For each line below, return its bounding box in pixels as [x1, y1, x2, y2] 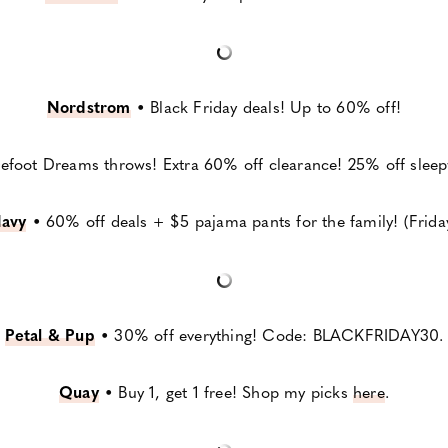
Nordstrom [46, 95, 131, 119]
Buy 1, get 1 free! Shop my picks [118, 380, 353, 404]
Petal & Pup [4, 323, 95, 347]
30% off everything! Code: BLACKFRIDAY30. [114, 323, 444, 347]
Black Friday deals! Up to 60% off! [150, 95, 402, 119]
